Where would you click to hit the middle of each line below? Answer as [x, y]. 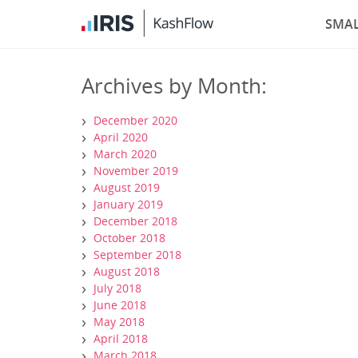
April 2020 [121, 137]
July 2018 [117, 288]
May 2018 [119, 322]
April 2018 [121, 338]
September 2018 [137, 255]
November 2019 [136, 171]
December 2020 [135, 120]
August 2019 [127, 187]
